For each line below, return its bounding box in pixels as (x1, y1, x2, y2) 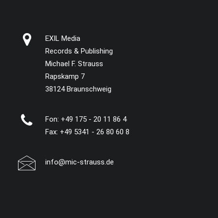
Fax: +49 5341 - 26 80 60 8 (45, 127, 129, 136)
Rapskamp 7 (45, 72, 85, 81)
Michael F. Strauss (45, 59, 103, 68)
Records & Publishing (45, 47, 113, 55)
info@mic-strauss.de (45, 158, 114, 166)
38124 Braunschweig (45, 85, 111, 93)
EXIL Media (45, 34, 80, 43)
